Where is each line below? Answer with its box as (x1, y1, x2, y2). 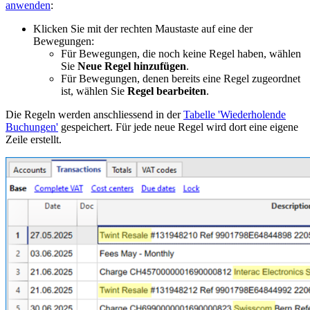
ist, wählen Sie (61, 84, 127, 97)
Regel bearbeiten (127, 84, 206, 97)
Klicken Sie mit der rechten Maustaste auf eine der (33, 22, 253, 35)
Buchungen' (6, 120, 58, 133)
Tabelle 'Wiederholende (183, 108, 286, 120)
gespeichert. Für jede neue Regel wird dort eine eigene (58, 120, 298, 133)
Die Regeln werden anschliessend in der (6, 108, 183, 120)
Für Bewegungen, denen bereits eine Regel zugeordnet (61, 72, 300, 84)
